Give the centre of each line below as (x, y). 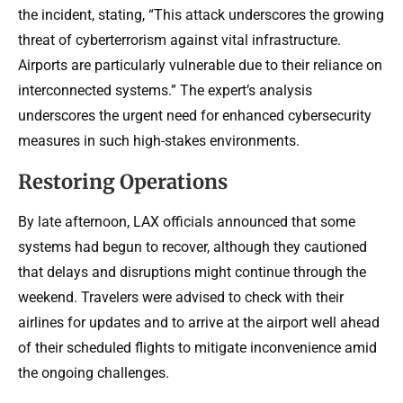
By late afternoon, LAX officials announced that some (187, 221)
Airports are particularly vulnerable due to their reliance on (200, 65)
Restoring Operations (123, 181)
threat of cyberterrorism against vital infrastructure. (179, 40)
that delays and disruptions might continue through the (192, 272)
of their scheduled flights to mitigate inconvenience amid (197, 347)
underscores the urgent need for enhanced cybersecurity (195, 115)
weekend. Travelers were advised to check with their (181, 297)
